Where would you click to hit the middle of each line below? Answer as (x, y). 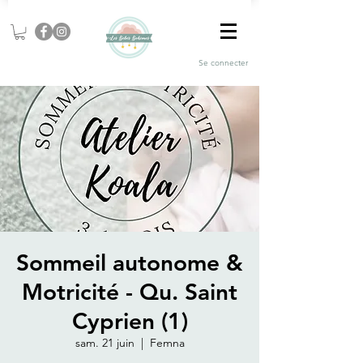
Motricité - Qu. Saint (130, 292)
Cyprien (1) (130, 321)
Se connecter (223, 62)
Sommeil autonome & (130, 263)
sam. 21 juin (105, 343)
